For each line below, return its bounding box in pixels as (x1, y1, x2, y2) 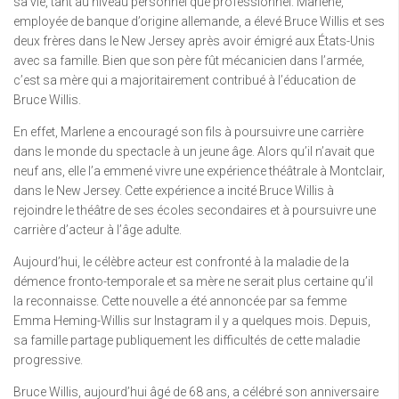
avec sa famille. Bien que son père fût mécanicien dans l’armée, (13, 53, 364, 69)
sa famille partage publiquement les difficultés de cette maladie (13, 333, 360, 348)
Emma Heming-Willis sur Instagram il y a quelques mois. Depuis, (13, 313, 370, 329)
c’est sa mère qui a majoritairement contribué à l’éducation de (13, 73, 355, 88)
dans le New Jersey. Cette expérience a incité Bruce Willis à (13, 183, 334, 199)
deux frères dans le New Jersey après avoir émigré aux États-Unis (13, 34, 375, 49)
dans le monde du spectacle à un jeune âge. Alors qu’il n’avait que (13, 144, 374, 159)
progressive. (13, 353, 83, 368)
